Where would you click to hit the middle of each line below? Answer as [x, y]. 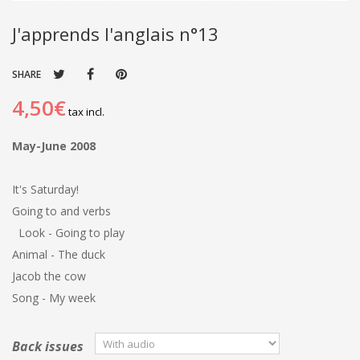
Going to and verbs [61, 211]
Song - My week [54, 298]
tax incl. [85, 112]
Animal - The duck [62, 255]
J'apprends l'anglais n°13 [115, 34]
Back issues [49, 347]
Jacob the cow [52, 276]
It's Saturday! [49, 190]
